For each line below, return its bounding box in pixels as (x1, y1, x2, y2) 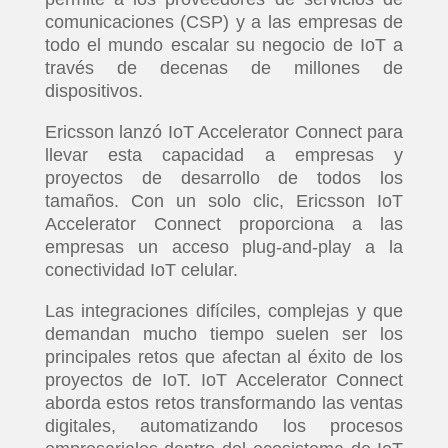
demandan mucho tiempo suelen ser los (44, 324, 404, 344)
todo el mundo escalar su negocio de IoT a (44, 35, 404, 55)
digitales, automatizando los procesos (44, 416, 404, 436)
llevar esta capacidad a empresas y (44, 145, 404, 165)
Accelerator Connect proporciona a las (44, 214, 404, 234)
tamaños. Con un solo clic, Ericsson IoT (44, 191, 404, 211)
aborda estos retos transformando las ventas (44, 393, 404, 413)
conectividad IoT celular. (44, 260, 238, 280)
